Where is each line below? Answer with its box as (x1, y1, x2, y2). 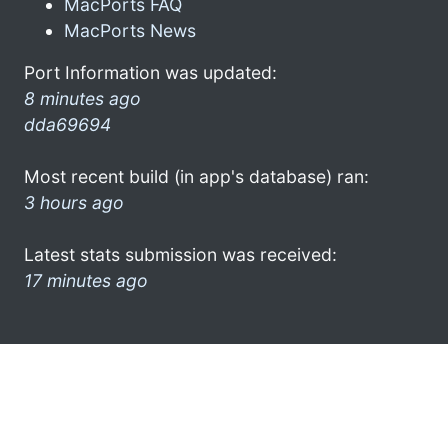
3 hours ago (24, 191, 124, 213)
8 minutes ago (24, 87, 141, 109)
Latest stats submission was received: (24, 243, 337, 265)
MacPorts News (64, 19, 196, 41)
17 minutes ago (24, 269, 148, 291)
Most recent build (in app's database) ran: (24, 165, 369, 187)
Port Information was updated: (24, 61, 277, 83)
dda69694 (24, 113, 111, 135)
